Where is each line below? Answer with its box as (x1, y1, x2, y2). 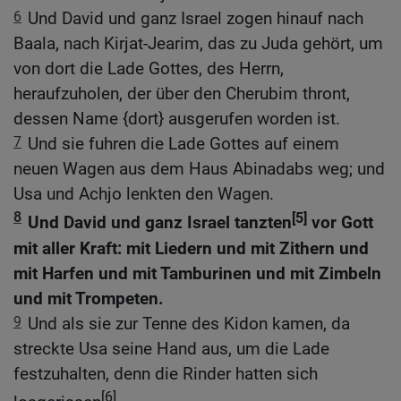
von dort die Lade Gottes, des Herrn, (13, 58, 284, 80)
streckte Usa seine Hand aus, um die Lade (13, 337, 329, 359)
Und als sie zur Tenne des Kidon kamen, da (28, 312, 350, 334)
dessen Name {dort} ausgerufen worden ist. (13, 108, 340, 130)
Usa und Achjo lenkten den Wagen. (13, 183, 274, 205)
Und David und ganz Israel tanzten (28, 212, 292, 234)
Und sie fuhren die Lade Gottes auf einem (28, 133, 339, 155)
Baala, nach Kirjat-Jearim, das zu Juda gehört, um (13, 33, 383, 55)
